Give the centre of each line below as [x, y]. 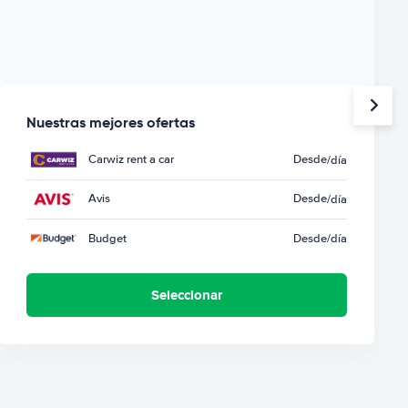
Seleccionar [187, 295]
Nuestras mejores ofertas [111, 122]
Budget [108, 238]
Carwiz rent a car [132, 160]
